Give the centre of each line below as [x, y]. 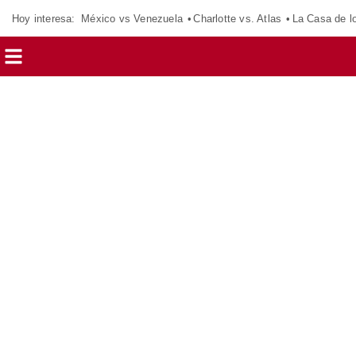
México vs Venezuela [132, 18]
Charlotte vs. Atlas [238, 18]
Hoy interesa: [44, 18]
